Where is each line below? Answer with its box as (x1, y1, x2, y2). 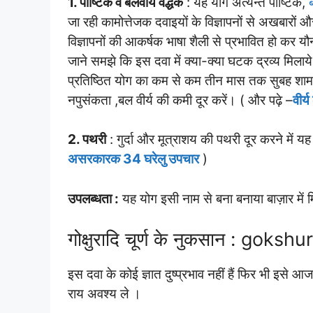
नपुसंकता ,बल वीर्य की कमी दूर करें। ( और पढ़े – (68, 92, 293, 108)
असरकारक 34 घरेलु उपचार (68, 151, 199, 167)
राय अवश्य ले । (68, 286, 141, 302)
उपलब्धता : (68, 190, 119, 207)
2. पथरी (68, 131, 106, 147)
